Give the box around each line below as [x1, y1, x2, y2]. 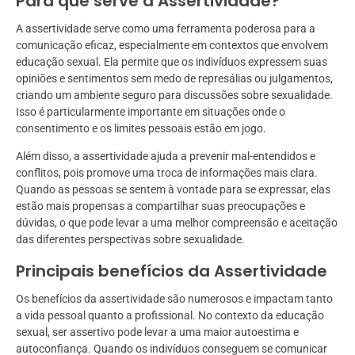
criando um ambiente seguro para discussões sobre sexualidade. [16, 89, 333, 102]
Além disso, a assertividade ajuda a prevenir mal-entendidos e [16, 150, 315, 163]
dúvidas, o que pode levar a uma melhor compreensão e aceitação [16, 216, 338, 230]
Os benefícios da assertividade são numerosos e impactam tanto [16, 292, 333, 306]
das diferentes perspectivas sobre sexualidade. [16, 233, 245, 246]
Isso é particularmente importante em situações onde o [16, 105, 285, 119]
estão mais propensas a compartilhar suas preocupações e [16, 200, 305, 213]
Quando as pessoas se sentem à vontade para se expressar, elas [16, 183, 330, 197]
